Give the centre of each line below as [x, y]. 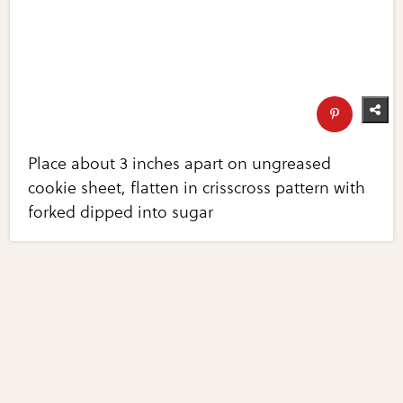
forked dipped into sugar [121, 212]
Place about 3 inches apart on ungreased [180, 163]
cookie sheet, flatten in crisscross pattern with [197, 188]
